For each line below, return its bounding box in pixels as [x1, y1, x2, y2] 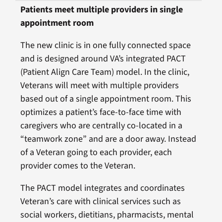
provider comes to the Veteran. [20, 159, 135, 172]
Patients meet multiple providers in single [20, 3, 183, 16]
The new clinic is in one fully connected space [20, 39, 191, 52]
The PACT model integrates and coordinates [20, 181, 185, 194]
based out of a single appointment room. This [20, 92, 191, 105]
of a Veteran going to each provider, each [20, 146, 172, 159]
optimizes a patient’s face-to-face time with [20, 106, 181, 118]
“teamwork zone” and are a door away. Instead [20, 132, 196, 145]
